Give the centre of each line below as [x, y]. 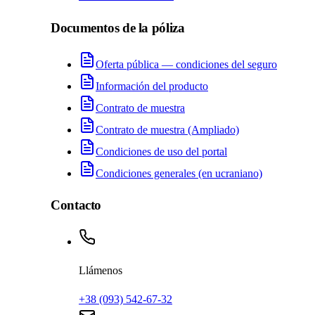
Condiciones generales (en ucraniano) [179, 173]
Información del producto [152, 86]
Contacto [76, 205]
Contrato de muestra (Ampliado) [167, 129]
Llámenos [101, 271]
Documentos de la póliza [118, 27]
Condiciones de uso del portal [161, 151]
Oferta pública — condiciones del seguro [186, 64]
